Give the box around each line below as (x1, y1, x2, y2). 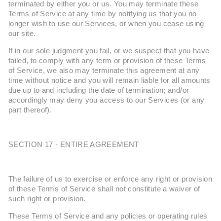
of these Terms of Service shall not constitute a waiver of (8, 185, 200, 193)
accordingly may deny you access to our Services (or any (8, 96, 205, 104)
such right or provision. (8, 195, 86, 203)
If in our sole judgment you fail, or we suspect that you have (8, 47, 210, 55)
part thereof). (8, 106, 52, 114)
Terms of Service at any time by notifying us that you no (8, 10, 197, 18)
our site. (8, 30, 36, 37)
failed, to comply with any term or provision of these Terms (8, 57, 206, 65)
